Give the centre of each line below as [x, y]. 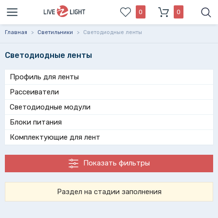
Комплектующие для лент [55, 137]
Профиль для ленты [44, 77]
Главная [16, 32]
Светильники [55, 32]
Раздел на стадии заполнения [109, 192]
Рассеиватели [34, 92]
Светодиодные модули [50, 107]
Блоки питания [36, 122]
